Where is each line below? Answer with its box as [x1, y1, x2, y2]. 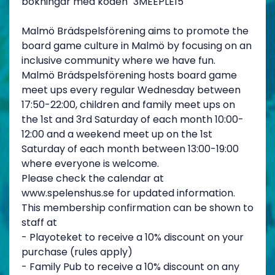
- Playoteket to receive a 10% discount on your [21, 230, 244, 244]
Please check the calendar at [21, 171, 164, 185]
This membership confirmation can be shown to [21, 200, 254, 215]
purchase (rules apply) [21, 244, 133, 259]
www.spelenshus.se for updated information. [21, 185, 235, 200]
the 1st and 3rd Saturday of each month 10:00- [21, 112, 244, 126]
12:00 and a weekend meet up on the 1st [21, 126, 212, 141]
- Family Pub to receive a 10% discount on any [21, 259, 239, 274]
